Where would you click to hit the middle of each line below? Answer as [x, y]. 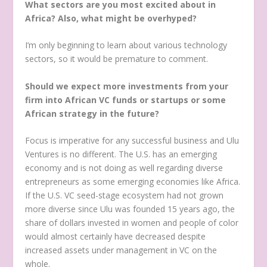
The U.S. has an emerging [168, 154]
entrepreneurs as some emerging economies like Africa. [133, 182]
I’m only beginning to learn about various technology [126, 45]
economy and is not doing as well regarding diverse [124, 168]
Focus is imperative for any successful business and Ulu [132, 141]
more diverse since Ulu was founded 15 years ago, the [130, 209]
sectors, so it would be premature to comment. [117, 59]
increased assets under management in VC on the [121, 250]
